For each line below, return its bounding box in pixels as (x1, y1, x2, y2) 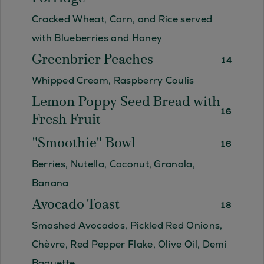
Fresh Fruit (31, 113, 101, 128)
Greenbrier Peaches (31, 53, 153, 68)
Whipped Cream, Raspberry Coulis (31, 74, 194, 87)
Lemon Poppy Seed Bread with (31, 95, 220, 110)
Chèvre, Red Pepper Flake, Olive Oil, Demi (31, 238, 227, 251)
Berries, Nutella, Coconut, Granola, (31, 158, 196, 171)
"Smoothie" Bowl (31, 137, 136, 151)
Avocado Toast (31, 198, 120, 213)
